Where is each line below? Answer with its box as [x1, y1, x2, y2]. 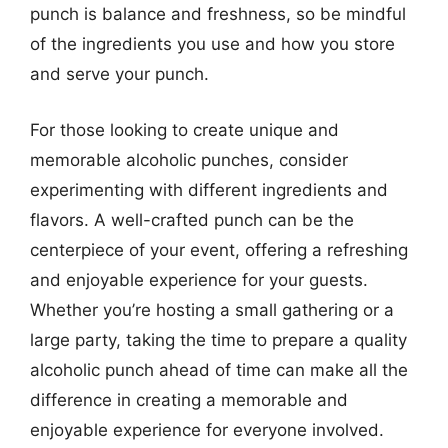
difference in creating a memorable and [30, 389, 348, 410]
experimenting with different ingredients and [30, 179, 388, 200]
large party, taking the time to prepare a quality [30, 329, 407, 350]
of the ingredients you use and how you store [30, 34, 395, 54]
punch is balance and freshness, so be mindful [30, 4, 406, 24]
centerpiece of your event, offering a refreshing [30, 239, 408, 260]
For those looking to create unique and [30, 119, 339, 140]
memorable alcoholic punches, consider [30, 149, 348, 170]
